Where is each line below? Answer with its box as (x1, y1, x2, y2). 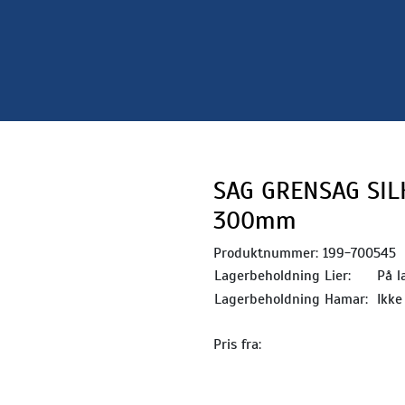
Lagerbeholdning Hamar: (214, 289, 368, 308)
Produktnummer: (213, 243, 318, 262)
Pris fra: (213, 334, 261, 353)
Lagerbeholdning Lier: (214, 266, 351, 285)
